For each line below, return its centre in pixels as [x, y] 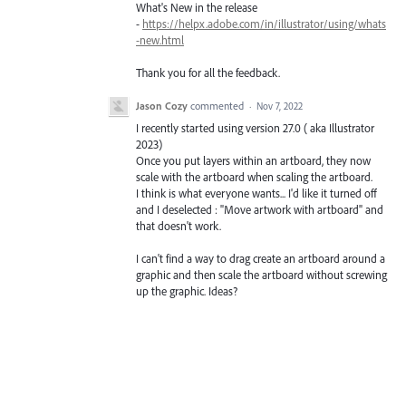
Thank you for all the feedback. [208, 72]
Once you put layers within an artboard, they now [253, 160]
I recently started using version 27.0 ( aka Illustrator [255, 127]
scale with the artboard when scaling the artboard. [254, 176]
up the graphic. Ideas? [187, 291]
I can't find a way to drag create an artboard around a [261, 259]
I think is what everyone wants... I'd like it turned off [256, 193]
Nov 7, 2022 [280, 106]
